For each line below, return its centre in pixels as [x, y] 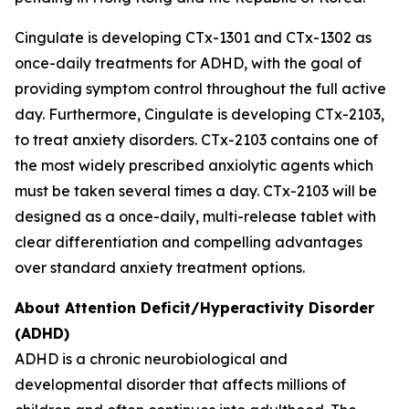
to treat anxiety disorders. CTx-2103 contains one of [196, 140]
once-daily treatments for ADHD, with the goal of [188, 63]
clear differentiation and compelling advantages [189, 242]
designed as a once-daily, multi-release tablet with [195, 216]
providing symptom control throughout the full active [200, 89]
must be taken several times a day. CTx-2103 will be [196, 191]
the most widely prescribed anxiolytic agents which [194, 165]
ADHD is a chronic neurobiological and [151, 359]
